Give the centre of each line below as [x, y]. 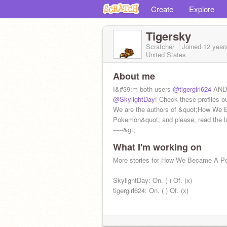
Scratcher [161, 46]
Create [162, 9]
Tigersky [168, 36]
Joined [193, 46]
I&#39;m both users [143, 89]
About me [134, 76]
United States [166, 54]
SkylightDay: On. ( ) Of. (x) [153, 180]
